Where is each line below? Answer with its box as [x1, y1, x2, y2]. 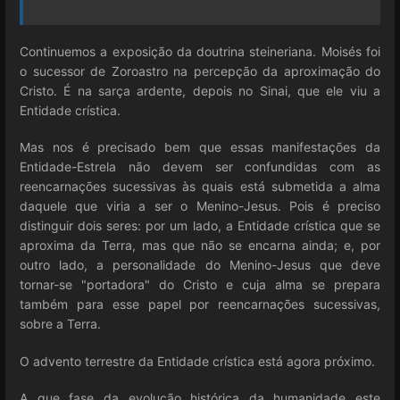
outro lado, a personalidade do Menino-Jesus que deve [20, 257, 380, 273]
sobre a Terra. [20, 316, 101, 332]
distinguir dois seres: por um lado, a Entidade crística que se [20, 218, 380, 234]
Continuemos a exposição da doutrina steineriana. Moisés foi [20, 44, 380, 60]
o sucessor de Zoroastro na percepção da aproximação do [20, 63, 380, 79]
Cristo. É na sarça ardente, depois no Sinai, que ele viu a [20, 83, 380, 99]
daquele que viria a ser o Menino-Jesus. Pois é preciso [20, 198, 380, 214]
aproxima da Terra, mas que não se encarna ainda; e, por [20, 237, 380, 254]
